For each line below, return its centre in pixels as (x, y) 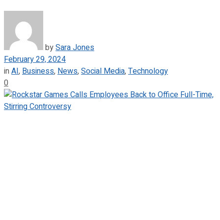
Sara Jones (75, 47)
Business (38, 71)
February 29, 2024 (35, 59)
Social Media (103, 71)
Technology (148, 71)
